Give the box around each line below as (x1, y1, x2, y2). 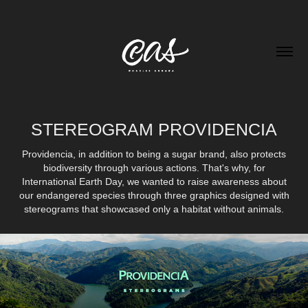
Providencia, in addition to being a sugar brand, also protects (22, 148, 286, 159)
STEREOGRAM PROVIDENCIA (31, 119, 277, 139)
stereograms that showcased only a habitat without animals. (24, 203, 284, 214)
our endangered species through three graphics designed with (19, 189, 289, 201)
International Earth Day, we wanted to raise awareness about (21, 175, 287, 187)
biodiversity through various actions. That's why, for (43, 162, 265, 173)
